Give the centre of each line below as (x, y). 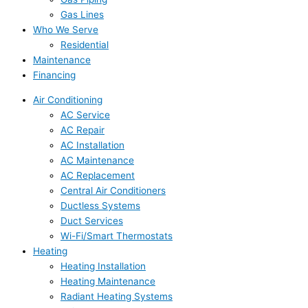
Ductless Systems (100, 206)
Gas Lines (82, 15)
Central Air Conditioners (113, 191)
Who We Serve (66, 30)
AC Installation (92, 145)
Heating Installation (103, 266)
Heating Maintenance (108, 282)
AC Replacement (98, 176)
